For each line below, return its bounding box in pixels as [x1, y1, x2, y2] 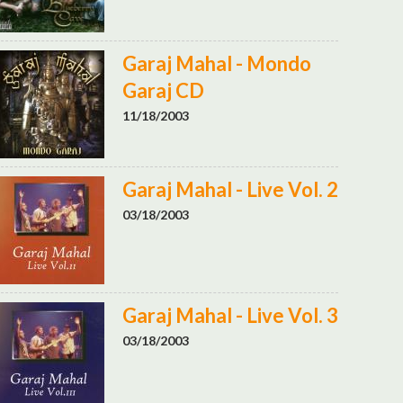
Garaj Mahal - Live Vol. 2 [122, 177, 338, 201]
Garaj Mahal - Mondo [122, 51, 311, 76]
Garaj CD [122, 78, 204, 103]
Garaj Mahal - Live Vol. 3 [122, 303, 338, 327]
